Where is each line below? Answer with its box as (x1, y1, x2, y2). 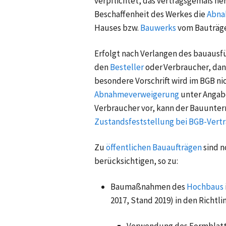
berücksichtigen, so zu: (94, 155, 178, 167)
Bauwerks (140, 22, 176, 34)
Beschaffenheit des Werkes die (94, 9, 205, 20)
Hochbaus (187, 181, 223, 193)
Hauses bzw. (94, 22, 139, 34)
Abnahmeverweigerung (94, 89, 179, 100)
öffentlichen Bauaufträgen (106, 142, 202, 153)
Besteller (110, 62, 144, 73)
